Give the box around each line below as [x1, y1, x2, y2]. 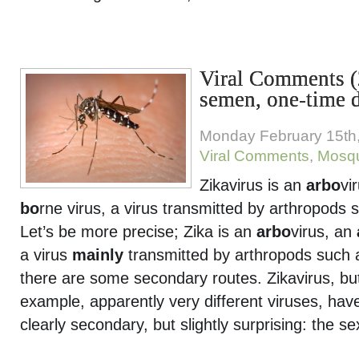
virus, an [291, 223, 357, 240]
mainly [72, 246, 123, 264]
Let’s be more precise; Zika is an [20, 223, 256, 240]
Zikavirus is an [200, 176, 306, 194]
